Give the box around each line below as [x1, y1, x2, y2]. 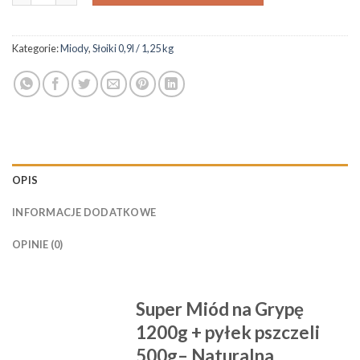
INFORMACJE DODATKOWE [12, 206, 157, 219]
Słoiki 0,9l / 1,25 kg [92, 42, 174, 55]
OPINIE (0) [12, 238, 63, 252]
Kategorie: [12, 42, 60, 55]
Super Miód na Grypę [136, 298, 305, 321]
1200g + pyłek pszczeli [136, 321, 321, 344]
